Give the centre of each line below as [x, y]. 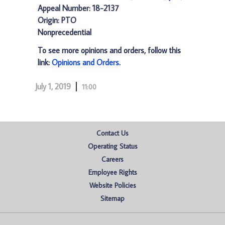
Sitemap [113, 198]
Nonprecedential [65, 32]
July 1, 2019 [53, 86]
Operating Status [113, 146]
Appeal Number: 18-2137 [78, 8]
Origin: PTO [57, 20]
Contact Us [113, 133]
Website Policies [113, 185]
